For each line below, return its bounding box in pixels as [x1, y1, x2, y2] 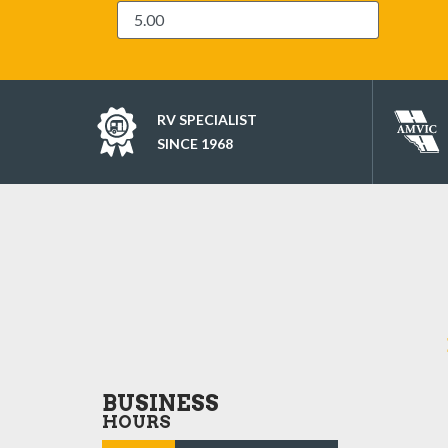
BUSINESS [102, 389, 219, 416]
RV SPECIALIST [157, 110, 257, 128]
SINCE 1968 [157, 134, 233, 152]
